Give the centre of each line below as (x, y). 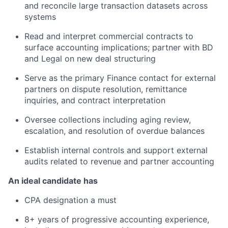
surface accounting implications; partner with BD (119, 47)
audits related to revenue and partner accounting (119, 161)
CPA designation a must (70, 200)
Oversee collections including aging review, (108, 119)
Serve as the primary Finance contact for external (120, 78)
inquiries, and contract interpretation (95, 100)
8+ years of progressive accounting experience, (117, 219)
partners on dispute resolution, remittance (106, 89)
